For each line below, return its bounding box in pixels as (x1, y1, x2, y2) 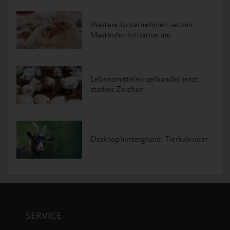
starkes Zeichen (90, 86, 144, 94)
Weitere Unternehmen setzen (90, 21, 193, 29)
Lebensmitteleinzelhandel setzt (90, 75, 199, 84)
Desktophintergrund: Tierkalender (90, 135, 208, 144)
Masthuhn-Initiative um (90, 31, 170, 40)
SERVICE (26, 212, 62, 221)
